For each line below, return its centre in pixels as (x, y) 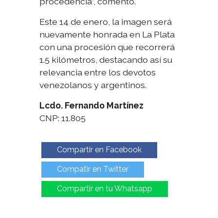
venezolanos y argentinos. (93, 85)
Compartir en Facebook (99, 150)
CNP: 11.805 (63, 118)
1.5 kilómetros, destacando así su (106, 60)
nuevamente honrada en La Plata (107, 35)
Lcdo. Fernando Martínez (92, 106)
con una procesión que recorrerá (107, 47)
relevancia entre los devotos (98, 73)
